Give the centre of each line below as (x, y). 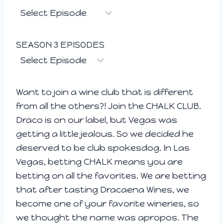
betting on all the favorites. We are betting (111, 175)
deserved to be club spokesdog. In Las (103, 148)
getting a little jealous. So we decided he (105, 134)
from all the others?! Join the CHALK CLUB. (109, 106)
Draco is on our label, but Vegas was (97, 120)
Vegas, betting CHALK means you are (99, 162)
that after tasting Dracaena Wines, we (103, 189)
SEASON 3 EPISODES (60, 45)
